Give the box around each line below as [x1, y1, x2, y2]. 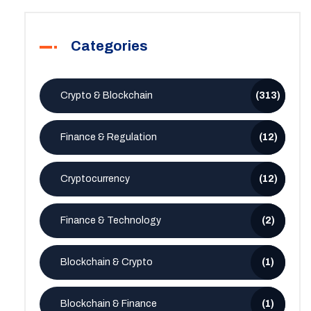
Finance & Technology [60, 215, 161, 226]
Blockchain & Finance [60, 299, 157, 310]
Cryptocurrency [60, 174, 130, 185]
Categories [71, 38, 148, 54]
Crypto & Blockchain [60, 90, 153, 101]
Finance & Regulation [60, 132, 157, 143]
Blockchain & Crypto [60, 257, 153, 268]
